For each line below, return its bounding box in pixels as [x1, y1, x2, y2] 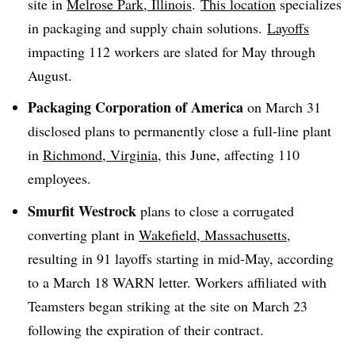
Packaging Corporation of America [28, 97, 247, 118]
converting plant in [28, 225, 139, 245]
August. [28, 65, 72, 85]
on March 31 [247, 97, 321, 117]
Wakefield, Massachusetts [139, 225, 287, 245]
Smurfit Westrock [28, 200, 140, 222]
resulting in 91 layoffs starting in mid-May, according [28, 249, 334, 269]
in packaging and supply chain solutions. [28, 17, 267, 37]
